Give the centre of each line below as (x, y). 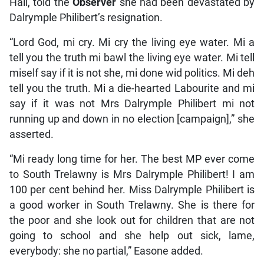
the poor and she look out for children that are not (132, 220)
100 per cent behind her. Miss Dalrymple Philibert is (132, 189)
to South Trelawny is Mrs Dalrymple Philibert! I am (132, 174)
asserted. (31, 134)
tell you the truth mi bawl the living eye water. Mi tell (132, 57)
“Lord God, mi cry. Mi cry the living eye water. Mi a (132, 42)
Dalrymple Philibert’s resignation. (86, 17)
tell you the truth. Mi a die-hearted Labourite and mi (132, 88)
